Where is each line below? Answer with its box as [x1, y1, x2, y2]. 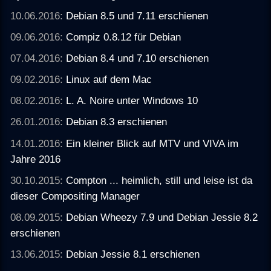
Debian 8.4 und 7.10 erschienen [66, 51, 209, 64]
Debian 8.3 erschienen [66, 116, 168, 128]
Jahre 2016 [10, 152, 61, 165]
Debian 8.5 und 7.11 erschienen [66, 9, 209, 22]
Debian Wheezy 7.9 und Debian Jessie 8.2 [66, 211, 258, 223]
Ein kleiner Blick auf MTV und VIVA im [66, 137, 239, 149]
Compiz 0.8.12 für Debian [66, 30, 181, 43]
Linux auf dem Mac [66, 73, 152, 86]
